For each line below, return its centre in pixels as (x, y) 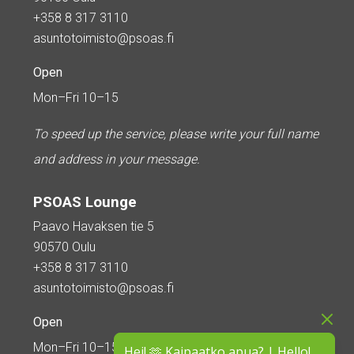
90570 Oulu (64, 247)
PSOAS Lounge (85, 203)
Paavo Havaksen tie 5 (94, 227)
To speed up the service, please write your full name (176, 134)
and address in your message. (117, 160)
